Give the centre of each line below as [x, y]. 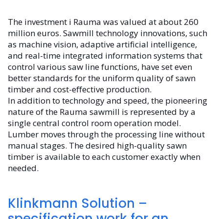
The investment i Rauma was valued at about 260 [103, 22]
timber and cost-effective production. [80, 89]
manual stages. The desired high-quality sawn [97, 146]
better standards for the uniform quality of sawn [102, 78]
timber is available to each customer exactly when [104, 157]
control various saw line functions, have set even [100, 67]
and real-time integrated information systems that [105, 56]
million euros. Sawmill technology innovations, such [108, 33]
